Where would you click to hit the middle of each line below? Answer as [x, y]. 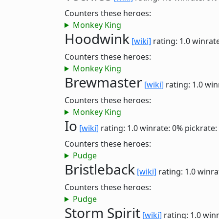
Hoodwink [97, 39]
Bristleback [100, 169]
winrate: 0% [161, 128]
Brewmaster [103, 82]
